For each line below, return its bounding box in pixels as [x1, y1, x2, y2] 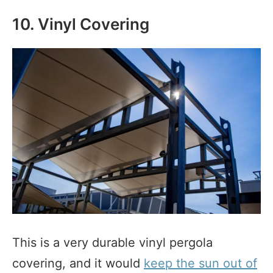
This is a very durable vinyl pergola [12, 235, 213, 250]
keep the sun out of [144, 256, 257, 271]
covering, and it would [12, 256, 144, 271]
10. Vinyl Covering [12, 15, 149, 34]
